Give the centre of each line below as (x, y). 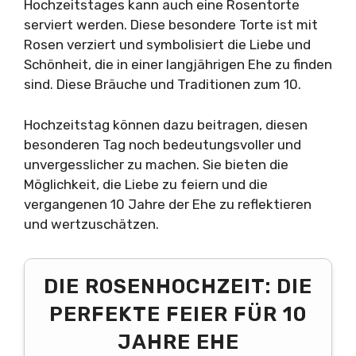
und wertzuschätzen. (91, 224)
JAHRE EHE (178, 341)
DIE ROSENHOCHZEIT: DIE (178, 286)
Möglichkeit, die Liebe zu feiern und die (146, 184)
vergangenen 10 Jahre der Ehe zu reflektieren (168, 204)
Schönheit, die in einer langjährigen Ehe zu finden (178, 65)
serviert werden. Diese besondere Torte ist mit (171, 25)
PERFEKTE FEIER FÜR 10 (178, 313)
